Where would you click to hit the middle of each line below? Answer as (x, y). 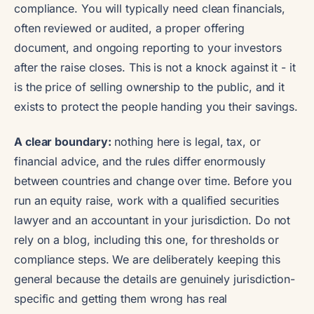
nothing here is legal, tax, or (186, 141)
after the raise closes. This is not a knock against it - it (155, 67)
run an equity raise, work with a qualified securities (147, 200)
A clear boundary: (63, 141)
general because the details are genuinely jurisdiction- (155, 279)
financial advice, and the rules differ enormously (140, 161)
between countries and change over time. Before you (153, 180)
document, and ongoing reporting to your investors (148, 47)
